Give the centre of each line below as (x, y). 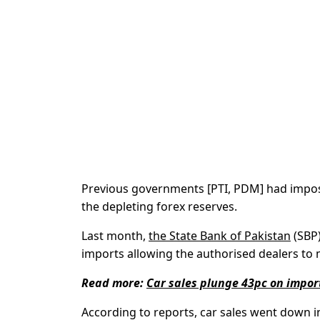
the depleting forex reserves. (159, 207)
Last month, (115, 236)
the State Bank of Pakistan (220, 236)
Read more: (114, 283)
